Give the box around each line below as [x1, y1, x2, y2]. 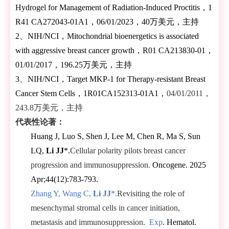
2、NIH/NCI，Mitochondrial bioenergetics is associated [15, 32, 199, 41]
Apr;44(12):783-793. [31, 175, 98, 184]
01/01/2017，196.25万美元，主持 [15, 60, 132, 70]
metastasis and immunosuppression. [31, 218, 145, 227]
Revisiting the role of [117, 189, 185, 198]
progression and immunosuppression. [31, 161, 150, 170]
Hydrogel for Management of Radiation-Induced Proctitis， [15, 3, 208, 12]
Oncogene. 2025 [150, 161, 206, 170]
